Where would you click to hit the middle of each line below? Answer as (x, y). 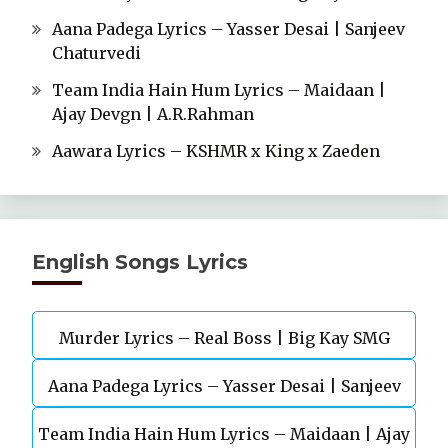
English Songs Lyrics (140, 261)
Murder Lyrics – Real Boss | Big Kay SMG (224, 337)
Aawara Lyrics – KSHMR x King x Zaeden (216, 150)
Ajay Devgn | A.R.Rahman (153, 114)
